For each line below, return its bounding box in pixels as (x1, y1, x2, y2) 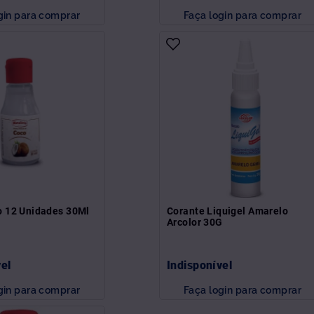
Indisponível (167, 258, 233, 272)
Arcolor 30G (167, 216, 223, 228)
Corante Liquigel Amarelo (167, 205, 289, 217)
